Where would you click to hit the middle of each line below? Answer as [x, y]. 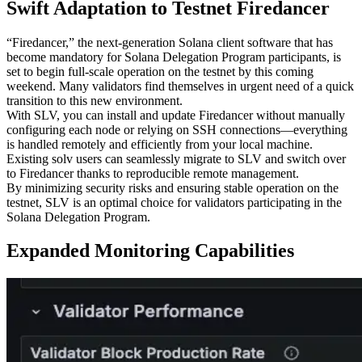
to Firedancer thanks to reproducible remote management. [153, 173]
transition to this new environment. [95, 100]
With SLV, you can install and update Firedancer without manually [176, 115]
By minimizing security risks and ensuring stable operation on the [173, 187]
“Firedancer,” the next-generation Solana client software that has [170, 42]
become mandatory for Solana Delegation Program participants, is [174, 57]
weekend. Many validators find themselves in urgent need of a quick [180, 86]
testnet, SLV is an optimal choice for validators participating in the [174, 202]
